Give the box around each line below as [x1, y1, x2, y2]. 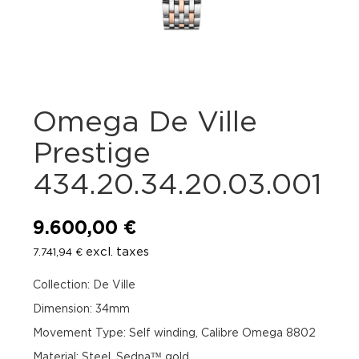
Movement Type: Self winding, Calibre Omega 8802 [33, 326, 317, 339]
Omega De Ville [33, 104, 258, 137]
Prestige [33, 135, 151, 168]
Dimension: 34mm [33, 302, 131, 315]
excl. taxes [83, 244, 150, 259]
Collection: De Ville [33, 278, 136, 291]
